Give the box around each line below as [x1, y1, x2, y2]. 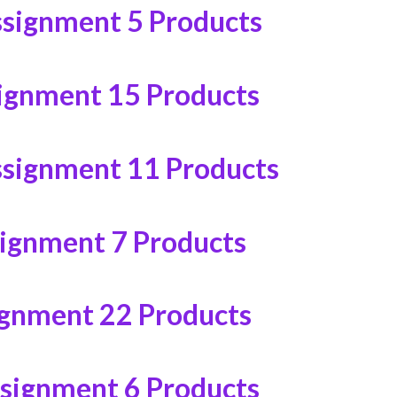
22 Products [98, 297, 252, 332]
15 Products [106, 77, 260, 113]
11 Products [126, 150, 279, 185]
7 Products [110, 223, 246, 259]
